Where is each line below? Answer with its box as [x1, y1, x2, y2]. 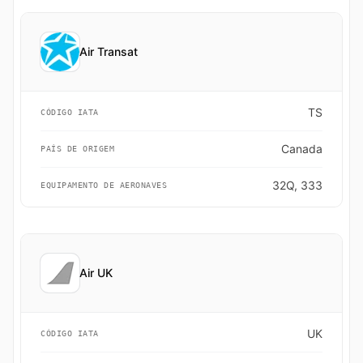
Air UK [79, 266, 113, 280]
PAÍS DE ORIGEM [41, 144, 114, 153]
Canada [281, 142, 322, 156]
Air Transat [79, 45, 138, 58]
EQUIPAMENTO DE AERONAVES [41, 181, 167, 190]
